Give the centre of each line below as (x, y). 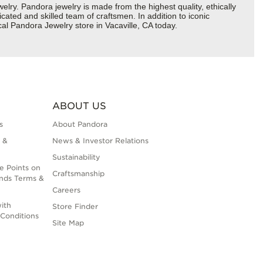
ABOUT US (79, 106)
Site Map (68, 223)
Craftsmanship (78, 174)
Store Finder (75, 207)
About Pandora (80, 124)
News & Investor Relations (100, 141)
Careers (66, 190)
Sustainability (76, 157)
